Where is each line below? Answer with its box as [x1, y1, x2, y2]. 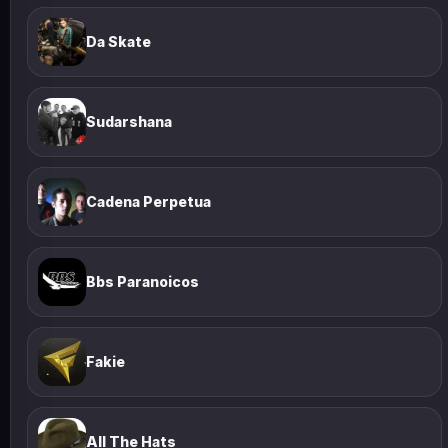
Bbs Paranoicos [86, 273, 199, 290]
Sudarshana [86, 113, 172, 130]
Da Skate [86, 33, 151, 50]
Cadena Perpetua [86, 193, 211, 210]
